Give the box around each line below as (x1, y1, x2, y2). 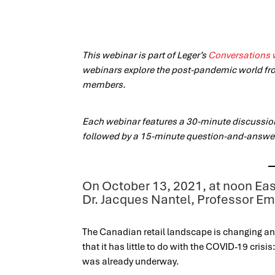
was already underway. (82, 255, 180, 268)
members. (82, 78, 126, 91)
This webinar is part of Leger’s (82, 48, 209, 61)
